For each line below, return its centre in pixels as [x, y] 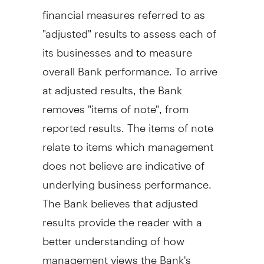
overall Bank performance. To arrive [130, 66]
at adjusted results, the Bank [112, 85]
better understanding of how [113, 236]
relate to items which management [128, 141]
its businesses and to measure [117, 47]
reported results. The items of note [128, 123]
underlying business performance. [127, 179]
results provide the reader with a [122, 217]
